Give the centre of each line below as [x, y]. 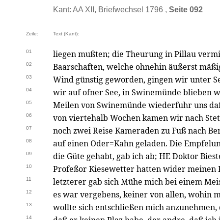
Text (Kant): [66, 34]
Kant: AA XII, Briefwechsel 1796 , [111, 10]
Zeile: [32, 34]
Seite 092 [186, 10]
